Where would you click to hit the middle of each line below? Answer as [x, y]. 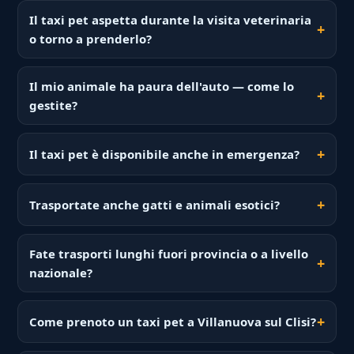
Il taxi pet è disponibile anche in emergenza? [165, 154]
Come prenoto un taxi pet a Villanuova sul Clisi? [173, 322]
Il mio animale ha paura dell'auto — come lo [162, 87]
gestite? [54, 105]
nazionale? [61, 273]
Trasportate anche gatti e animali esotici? [155, 205]
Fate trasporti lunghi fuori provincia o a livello [169, 254]
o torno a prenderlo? [91, 39]
